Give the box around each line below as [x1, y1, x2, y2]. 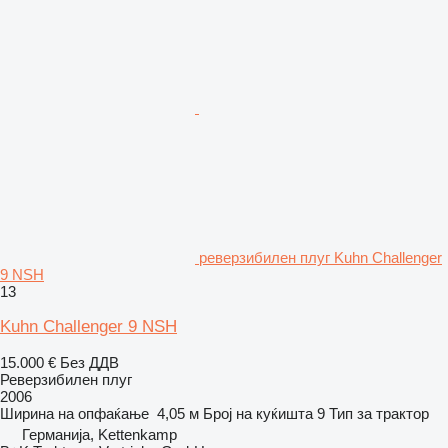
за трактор [357, 404, 429, 422]
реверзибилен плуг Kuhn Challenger [199, 248, 442, 266]
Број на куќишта [203, 404, 313, 422]
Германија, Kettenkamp [22, 425, 177, 443]
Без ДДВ [60, 353, 119, 371]
